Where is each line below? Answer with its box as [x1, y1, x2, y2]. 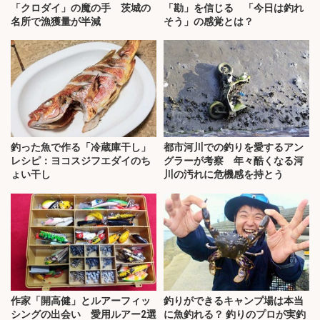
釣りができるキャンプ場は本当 [164, 295, 304, 307]
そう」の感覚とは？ [164, 15, 254, 27]
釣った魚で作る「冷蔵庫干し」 [11, 141, 151, 154]
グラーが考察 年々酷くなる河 [164, 155, 304, 167]
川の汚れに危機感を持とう [164, 169, 284, 181]
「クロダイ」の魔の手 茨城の [11, 1, 151, 14]
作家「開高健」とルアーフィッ [11, 295, 151, 307]
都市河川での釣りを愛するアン [164, 141, 304, 154]
